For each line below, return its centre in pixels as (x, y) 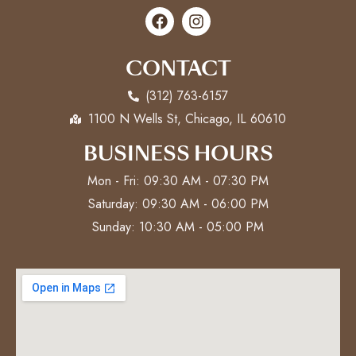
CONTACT (178, 69)
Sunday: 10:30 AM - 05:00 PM (178, 227)
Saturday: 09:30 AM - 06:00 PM (178, 204)
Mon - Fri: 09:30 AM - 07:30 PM (178, 181)
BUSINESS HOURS (178, 154)
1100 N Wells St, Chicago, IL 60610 (187, 119)
